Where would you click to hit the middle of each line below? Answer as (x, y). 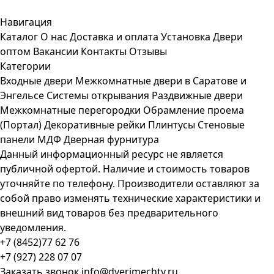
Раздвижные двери (197, 95)
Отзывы (148, 51)
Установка (186, 37)
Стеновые (221, 125)
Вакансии (56, 51)
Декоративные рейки (95, 125)
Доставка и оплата (114, 37)
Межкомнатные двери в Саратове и (161, 81)
